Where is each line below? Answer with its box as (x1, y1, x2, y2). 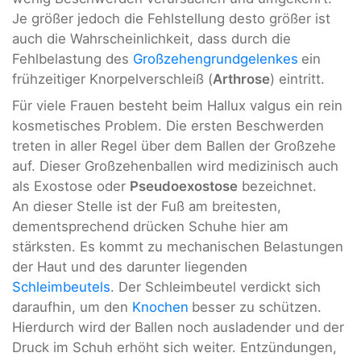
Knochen (132, 299, 189, 316)
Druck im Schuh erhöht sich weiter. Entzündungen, (12, 339, 337, 356)
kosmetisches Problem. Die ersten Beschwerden (12, 118, 324, 135)
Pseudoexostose (130, 178, 238, 195)
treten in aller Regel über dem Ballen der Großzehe (12, 138, 336, 155)
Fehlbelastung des (12, 51, 133, 68)
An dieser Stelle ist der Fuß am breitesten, (12, 198, 281, 215)
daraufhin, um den (12, 299, 132, 316)
